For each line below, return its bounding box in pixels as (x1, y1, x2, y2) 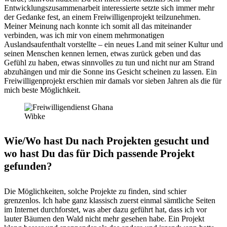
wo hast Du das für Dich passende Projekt (4, 147, 195, 160)
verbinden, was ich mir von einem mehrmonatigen (4, 30, 164, 40)
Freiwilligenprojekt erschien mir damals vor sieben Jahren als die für (4, 76, 221, 85)
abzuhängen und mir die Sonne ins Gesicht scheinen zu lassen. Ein (4, 67, 217, 76)
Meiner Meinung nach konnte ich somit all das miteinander (4, 21, 192, 30)
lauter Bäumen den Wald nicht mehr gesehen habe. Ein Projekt (4, 214, 204, 223)
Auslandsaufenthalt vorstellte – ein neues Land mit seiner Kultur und (4, 40, 223, 49)
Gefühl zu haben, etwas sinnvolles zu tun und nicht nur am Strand (4, 58, 214, 67)
